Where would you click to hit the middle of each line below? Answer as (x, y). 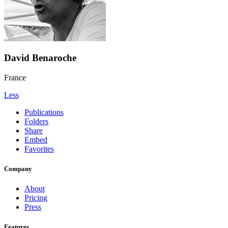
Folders (36, 121)
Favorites (39, 149)
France (15, 77)
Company (18, 169)
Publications (44, 112)
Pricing (36, 198)
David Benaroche (40, 58)
